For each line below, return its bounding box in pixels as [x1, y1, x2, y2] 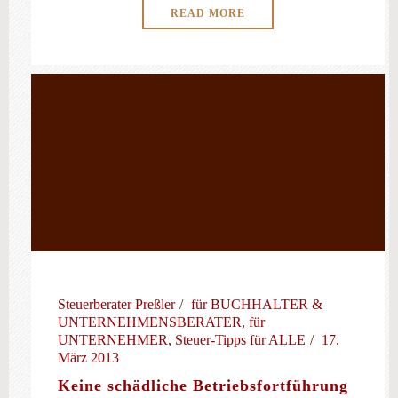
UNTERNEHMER [58, 332, 168, 347]
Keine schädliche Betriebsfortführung [58, 377, 348, 394]
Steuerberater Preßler [58, 297, 175, 312]
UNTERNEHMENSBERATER [58, 314, 242, 330]
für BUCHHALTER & [191, 297, 322, 312]
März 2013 [58, 350, 119, 365]
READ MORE [171, 7, 245, 20]
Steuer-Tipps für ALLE [175, 332, 306, 347]
